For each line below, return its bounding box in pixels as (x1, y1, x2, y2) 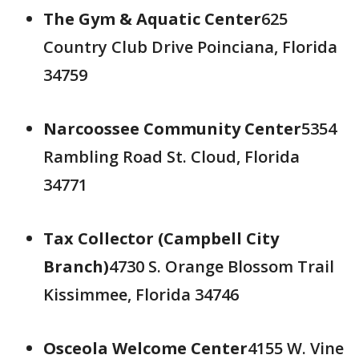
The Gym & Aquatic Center (43, 8, 261, 30)
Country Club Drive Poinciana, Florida (43, 36, 337, 58)
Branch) (43, 256, 109, 277)
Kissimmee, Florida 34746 (43, 284, 239, 305)
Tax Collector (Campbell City (43, 228, 279, 249)
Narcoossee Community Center (43, 118, 301, 139)
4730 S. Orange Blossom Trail (109, 256, 334, 277)
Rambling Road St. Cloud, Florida (43, 146, 300, 167)
